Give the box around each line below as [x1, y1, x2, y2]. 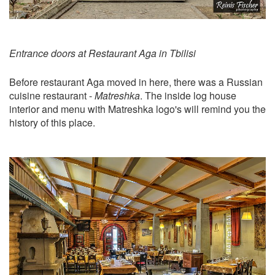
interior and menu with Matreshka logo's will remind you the [9, 101, 266, 116]
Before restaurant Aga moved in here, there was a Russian [9, 74, 263, 89]
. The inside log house [140, 88, 236, 103]
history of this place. [9, 115, 95, 130]
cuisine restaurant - [9, 88, 95, 103]
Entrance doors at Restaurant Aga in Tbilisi [9, 45, 196, 60]
